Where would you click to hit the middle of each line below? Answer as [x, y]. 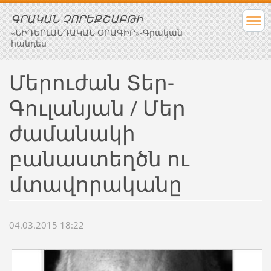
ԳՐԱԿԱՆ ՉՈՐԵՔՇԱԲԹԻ [77, 19]
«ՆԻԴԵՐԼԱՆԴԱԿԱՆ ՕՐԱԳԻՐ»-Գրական [97, 32]
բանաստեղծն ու [99, 158]
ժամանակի [72, 133]
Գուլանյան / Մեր [97, 107]
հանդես [29, 43]
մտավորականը [95, 184]
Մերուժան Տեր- [91, 82]
